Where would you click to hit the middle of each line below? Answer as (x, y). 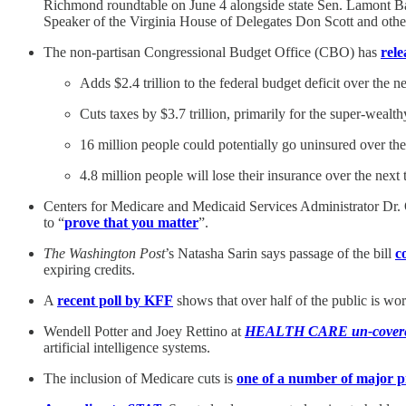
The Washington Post (104, 253)
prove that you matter (131, 222)
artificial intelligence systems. (127, 347)
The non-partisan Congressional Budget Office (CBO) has (212, 52)
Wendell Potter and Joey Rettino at (144, 331)
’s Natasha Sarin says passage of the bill (280, 253)
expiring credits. (89, 269)
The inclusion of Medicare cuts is (140, 378)
